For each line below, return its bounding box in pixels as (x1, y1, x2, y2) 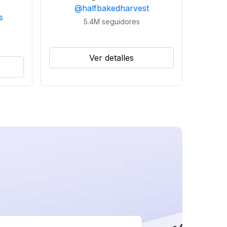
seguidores (101, 17, 140, 26)
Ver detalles (89, 53, 134, 63)
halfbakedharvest (82, 3, 149, 13)
